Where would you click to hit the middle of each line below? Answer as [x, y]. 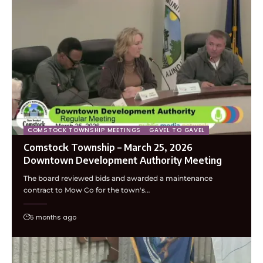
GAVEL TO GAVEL [177, 130]
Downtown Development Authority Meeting [123, 161]
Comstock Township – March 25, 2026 [108, 148]
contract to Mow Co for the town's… [87, 190]
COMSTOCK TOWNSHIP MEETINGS [85, 130]
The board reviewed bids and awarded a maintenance [118, 178]
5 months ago [53, 218]
